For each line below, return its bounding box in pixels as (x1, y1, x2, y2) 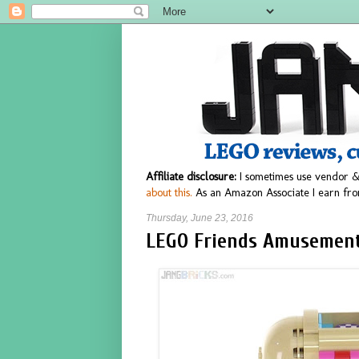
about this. (146, 185, 192, 200)
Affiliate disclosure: (146, 169, 236, 184)
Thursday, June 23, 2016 (146, 212, 253, 224)
